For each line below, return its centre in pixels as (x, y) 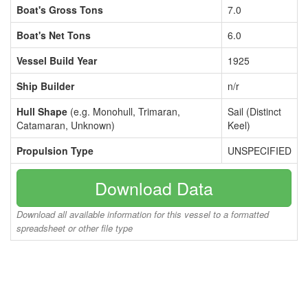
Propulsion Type (55, 151)
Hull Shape (42, 111)
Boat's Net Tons (54, 35)
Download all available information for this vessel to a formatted (143, 214)
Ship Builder (45, 86)
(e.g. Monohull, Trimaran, (124, 111)
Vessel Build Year (57, 60)
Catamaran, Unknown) (66, 125)
